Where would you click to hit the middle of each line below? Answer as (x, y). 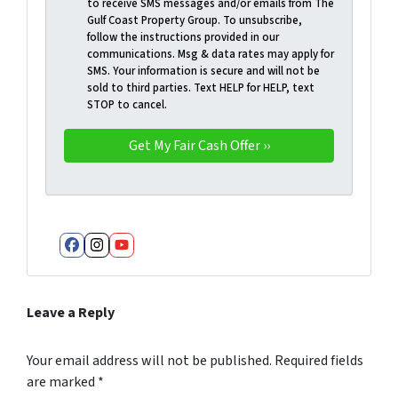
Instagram (147, 263)
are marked (62, 382)
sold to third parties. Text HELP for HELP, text (200, 88)
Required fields (319, 360)
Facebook (120, 263)
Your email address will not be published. (149, 360)
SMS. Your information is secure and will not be (203, 71)
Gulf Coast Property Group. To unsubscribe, (194, 20)
